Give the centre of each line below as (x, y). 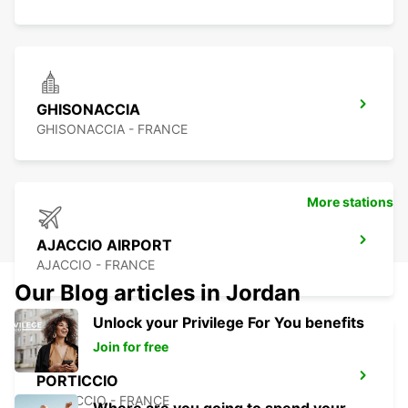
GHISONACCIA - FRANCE (112, 129)
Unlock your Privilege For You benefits (229, 323)
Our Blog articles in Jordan (158, 293)
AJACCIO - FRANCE (96, 265)
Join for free (131, 347)
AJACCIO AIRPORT (104, 245)
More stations (350, 202)
